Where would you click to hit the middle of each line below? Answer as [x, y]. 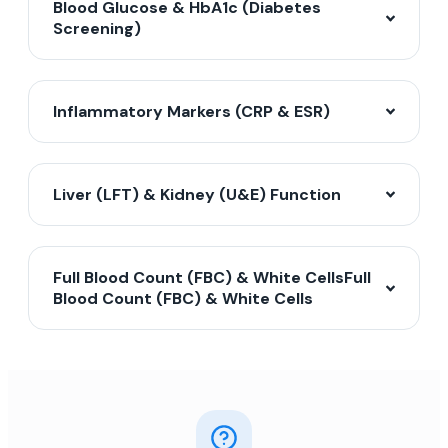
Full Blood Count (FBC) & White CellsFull [212, 278]
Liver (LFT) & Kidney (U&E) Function [197, 195]
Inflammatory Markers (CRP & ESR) [191, 112]
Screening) [97, 29]
